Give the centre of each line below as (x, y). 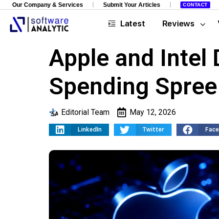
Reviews (178, 23)
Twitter (153, 130)
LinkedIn (89, 130)
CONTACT (195, 5)
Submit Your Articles (132, 5)
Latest (132, 23)
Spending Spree (133, 86)
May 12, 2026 (153, 112)
